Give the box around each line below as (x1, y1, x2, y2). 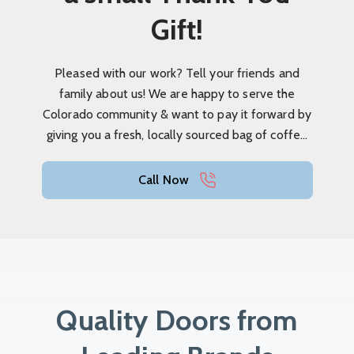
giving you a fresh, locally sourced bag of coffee (47, 126, 307, 142)
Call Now (146, 171, 189, 187)
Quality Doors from (56, 302, 298, 337)
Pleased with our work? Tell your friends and (55, 65, 299, 81)
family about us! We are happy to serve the (58, 85, 296, 101)
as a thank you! (136, 147, 218, 163)
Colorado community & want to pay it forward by (43, 106, 311, 122)
